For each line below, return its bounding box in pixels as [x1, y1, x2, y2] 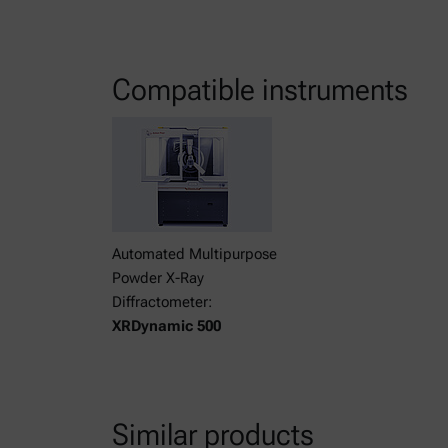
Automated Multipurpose [112, 245, 277, 264]
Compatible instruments [112, 72, 408, 108]
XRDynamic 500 [112, 317, 221, 336]
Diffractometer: [112, 293, 212, 312]
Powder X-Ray [112, 269, 204, 288]
